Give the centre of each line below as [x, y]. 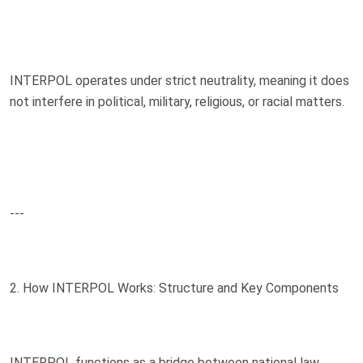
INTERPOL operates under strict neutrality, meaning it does [179, 80]
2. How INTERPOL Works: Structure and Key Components [174, 288]
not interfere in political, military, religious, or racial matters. [177, 101]
